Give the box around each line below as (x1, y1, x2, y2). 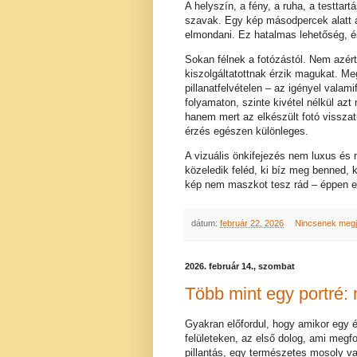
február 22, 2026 (220, 218, 284, 229)
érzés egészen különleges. (185, 125, 308, 137)
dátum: (191, 218, 220, 229)
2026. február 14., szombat (185, 261, 295, 271)
